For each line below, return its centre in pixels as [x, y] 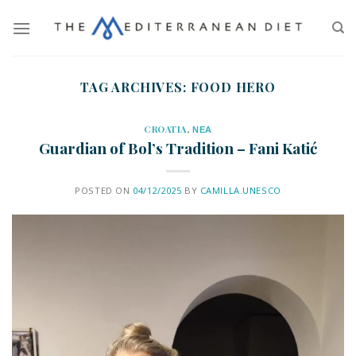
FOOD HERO [233, 87]
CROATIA [166, 129]
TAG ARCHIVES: [135, 87]
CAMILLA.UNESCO [240, 190]
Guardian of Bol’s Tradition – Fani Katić [178, 147]
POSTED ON [104, 190]
